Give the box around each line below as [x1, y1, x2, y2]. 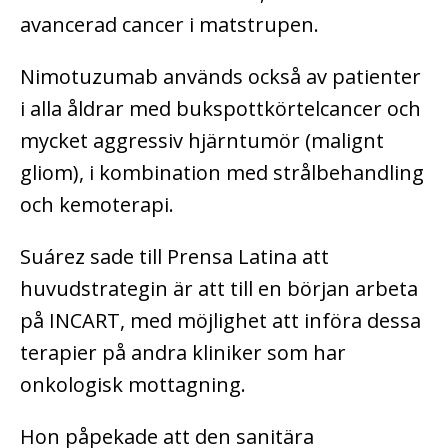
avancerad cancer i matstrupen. [20, 10, 319, 38]
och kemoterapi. [20, 190, 174, 218]
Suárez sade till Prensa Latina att [20, 242, 329, 270]
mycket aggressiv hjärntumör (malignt [20, 126, 384, 154]
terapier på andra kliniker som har [20, 338, 346, 366]
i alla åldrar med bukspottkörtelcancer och [20, 94, 421, 122]
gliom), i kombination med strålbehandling [20, 158, 424, 186]
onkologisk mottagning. [20, 370, 246, 398]
